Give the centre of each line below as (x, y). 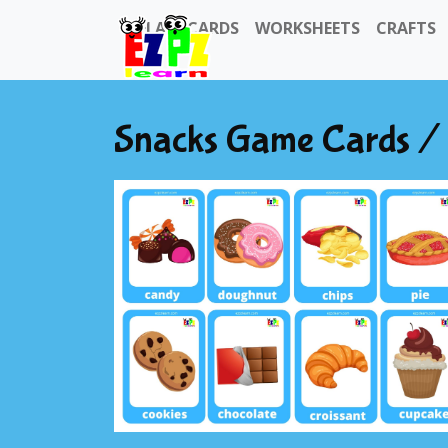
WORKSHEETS (307, 28)
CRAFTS (406, 28)
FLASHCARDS (188, 28)
